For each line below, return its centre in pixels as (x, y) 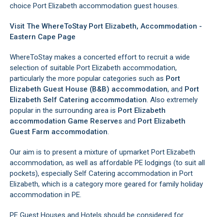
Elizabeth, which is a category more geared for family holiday (106, 184)
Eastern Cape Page (43, 37)
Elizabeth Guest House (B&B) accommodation (89, 89)
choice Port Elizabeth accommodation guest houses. (94, 6)
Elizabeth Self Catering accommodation (78, 100)
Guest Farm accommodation (59, 132)
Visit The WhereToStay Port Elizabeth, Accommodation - (106, 26)
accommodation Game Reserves (66, 121)
